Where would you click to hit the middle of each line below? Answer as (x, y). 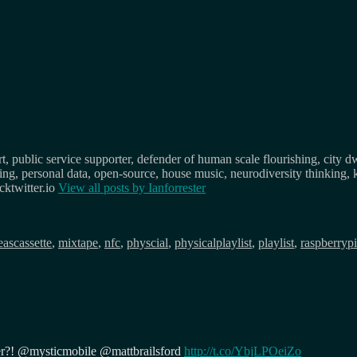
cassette (33, 242)
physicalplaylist (213, 242)
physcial (147, 242)
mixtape (78, 242)
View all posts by (103, 187)
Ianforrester (177, 187)
